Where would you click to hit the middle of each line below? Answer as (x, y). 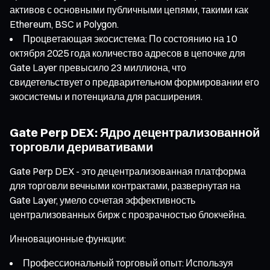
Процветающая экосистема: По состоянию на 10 (130, 38)
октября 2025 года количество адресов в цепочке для (127, 53)
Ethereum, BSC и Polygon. (64, 24)
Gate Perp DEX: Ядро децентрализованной (135, 132)
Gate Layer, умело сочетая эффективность (102, 200)
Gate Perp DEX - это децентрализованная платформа (128, 171)
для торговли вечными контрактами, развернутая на (125, 185)
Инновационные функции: (68, 238)
